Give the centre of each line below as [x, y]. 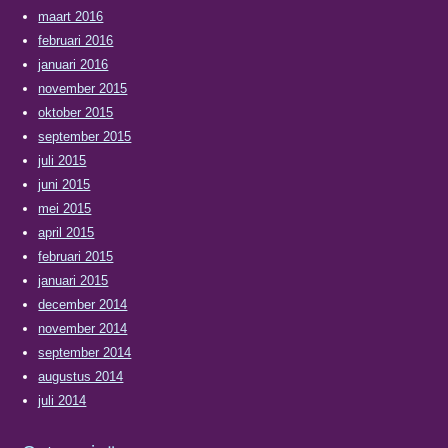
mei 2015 [65, 208]
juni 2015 [64, 184]
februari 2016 [76, 40]
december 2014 [83, 304]
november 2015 [83, 88]
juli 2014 [62, 400]
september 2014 [85, 352]
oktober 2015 [76, 112]
